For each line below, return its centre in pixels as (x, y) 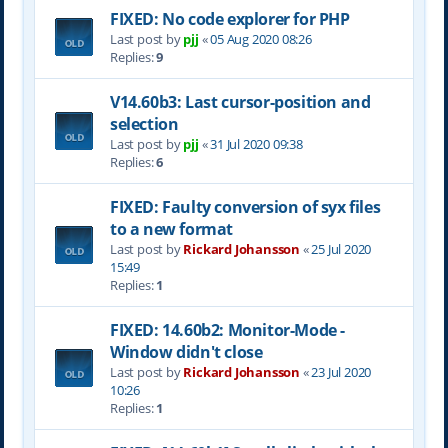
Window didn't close (186, 352)
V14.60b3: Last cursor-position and (240, 102)
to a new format (171, 229)
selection (144, 124)
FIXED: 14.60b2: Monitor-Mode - (227, 330)
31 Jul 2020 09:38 (256, 144)
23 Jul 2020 (341, 372)
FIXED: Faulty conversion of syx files (245, 207)
